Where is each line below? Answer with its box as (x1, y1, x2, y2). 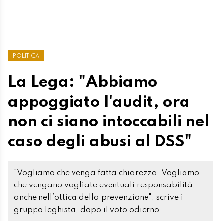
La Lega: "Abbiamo (8, 74, 157, 90)
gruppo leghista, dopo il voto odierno (14, 206, 159, 214)
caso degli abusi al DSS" (8, 133, 192, 149)
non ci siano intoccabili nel (8, 113, 209, 130)
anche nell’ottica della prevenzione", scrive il (14, 193, 185, 202)
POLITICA (13, 52, 39, 59)
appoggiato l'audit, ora (8, 94, 190, 110)
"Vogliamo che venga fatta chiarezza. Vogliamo (14, 169, 199, 177)
